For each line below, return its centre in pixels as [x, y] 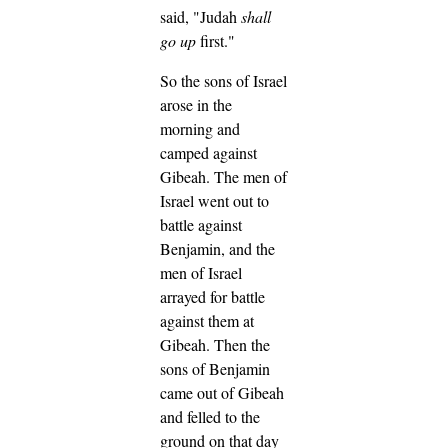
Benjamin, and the [217, 248]
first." [215, 40]
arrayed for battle [212, 296]
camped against [208, 152]
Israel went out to [214, 200]
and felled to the [210, 416]
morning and [200, 128]
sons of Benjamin [215, 368]
